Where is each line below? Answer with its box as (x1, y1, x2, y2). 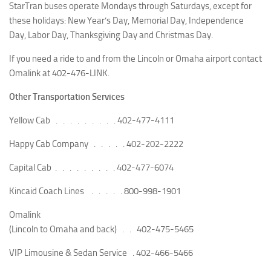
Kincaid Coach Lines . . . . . (9, 186, 122, 197)
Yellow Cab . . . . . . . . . (9, 115, 116, 126)
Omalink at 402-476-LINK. (9, 68, 109, 79)
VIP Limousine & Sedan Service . (9, 247, 134, 259)
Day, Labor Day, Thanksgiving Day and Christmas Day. (9, 30, 213, 41)
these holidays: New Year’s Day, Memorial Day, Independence (9, 15, 244, 27)
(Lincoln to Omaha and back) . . (9, 224, 135, 235)
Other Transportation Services (9, 91, 125, 103)
